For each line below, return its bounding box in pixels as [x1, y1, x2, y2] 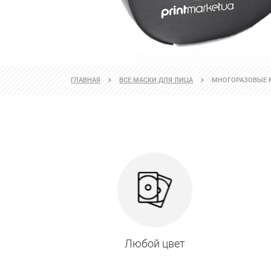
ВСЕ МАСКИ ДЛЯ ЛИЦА [119, 76, 193, 85]
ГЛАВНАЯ [71, 76, 100, 85]
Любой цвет [124, 237, 185, 250]
